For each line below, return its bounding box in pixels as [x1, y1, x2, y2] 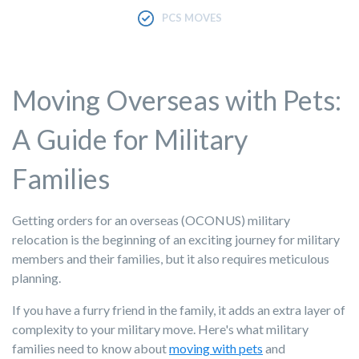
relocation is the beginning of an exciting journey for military [12, 231, 340, 247]
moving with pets [169, 340, 263, 356]
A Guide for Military [12, 122, 248, 155]
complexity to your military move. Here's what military [12, 321, 309, 337]
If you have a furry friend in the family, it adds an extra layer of [12, 301, 345, 317]
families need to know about [12, 340, 169, 356]
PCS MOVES [161, 10, 222, 24]
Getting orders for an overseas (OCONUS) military [12, 212, 290, 228]
